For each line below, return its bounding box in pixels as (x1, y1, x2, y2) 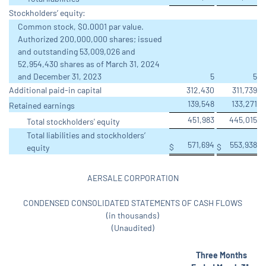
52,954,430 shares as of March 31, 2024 (18, 59, 160, 69)
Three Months (195, 250, 247, 261)
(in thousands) (106, 210, 159, 221)
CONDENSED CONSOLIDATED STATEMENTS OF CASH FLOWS (23, 198, 242, 208)
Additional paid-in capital (9, 85, 102, 96)
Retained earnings (9, 100, 75, 111)
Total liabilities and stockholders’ (27, 130, 145, 141)
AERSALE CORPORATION (87, 173, 179, 183)
